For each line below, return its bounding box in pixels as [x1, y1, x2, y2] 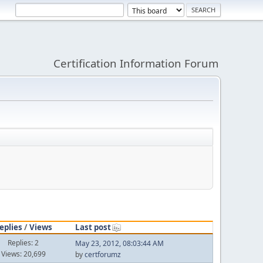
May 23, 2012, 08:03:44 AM [75, 238, 164, 248]
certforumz [84, 249, 121, 259]
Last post [75, 221, 111, 232]
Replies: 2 [8, 237, 39, 248]
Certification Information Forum [53, 56, 218, 70]
